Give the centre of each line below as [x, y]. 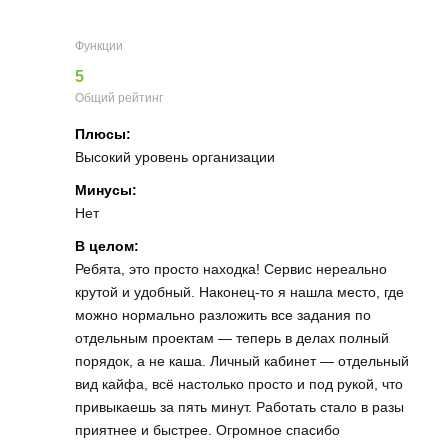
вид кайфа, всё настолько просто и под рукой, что [239, 384]
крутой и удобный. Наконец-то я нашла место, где [239, 292]
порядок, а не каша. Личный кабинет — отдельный [242, 361]
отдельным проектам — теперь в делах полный [232, 338]
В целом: [107, 246]
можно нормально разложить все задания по [223, 315]
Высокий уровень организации [175, 157]
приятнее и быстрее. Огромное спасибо [207, 430]
